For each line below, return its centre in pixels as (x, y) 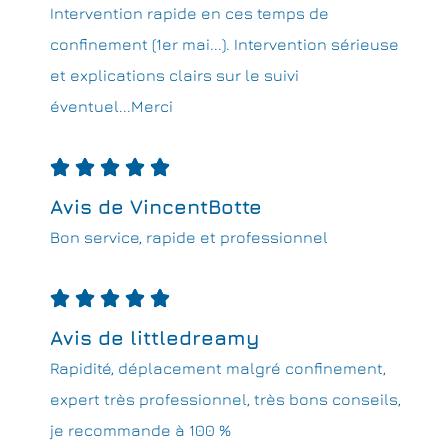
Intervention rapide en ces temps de (189, 13)
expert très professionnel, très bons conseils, (225, 399)
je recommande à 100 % (140, 430)
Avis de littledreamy (155, 338)
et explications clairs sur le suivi (174, 75)
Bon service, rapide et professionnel (189, 237)
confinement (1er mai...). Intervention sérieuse (224, 44)
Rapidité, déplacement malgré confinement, (218, 368)
